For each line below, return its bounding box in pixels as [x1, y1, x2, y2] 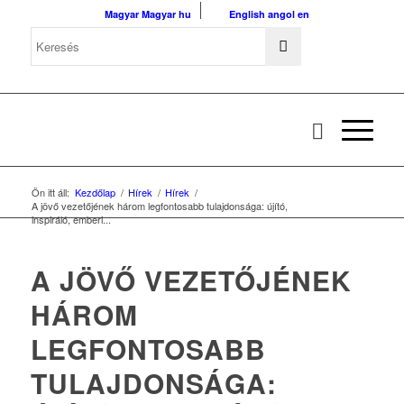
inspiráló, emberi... [31, 212, 111, 226]
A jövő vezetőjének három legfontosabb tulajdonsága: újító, [31, 198, 288, 213]
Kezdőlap [74, 185, 115, 199]
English [228, 7, 265, 21]
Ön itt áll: [31, 185, 69, 199]
